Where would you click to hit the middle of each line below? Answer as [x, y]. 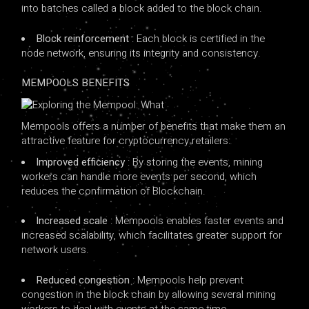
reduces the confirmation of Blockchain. [114, 191]
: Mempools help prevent [188, 280]
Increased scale [73, 221]
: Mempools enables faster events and [197, 221]
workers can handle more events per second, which [139, 176]
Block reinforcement [84, 38]
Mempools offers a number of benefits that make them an [154, 126]
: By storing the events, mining [196, 162]
